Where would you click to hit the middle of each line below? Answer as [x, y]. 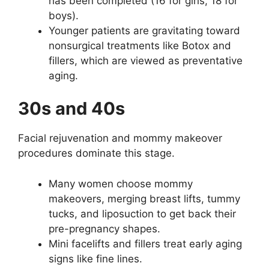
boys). [64, 15]
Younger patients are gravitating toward [144, 30]
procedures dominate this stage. [96, 153]
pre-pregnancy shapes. [104, 228]
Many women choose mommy [121, 183]
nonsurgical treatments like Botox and [140, 45]
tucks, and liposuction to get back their [142, 213]
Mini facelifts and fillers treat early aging [145, 243]
